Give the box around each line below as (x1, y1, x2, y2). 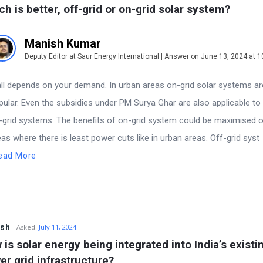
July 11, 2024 (38, 222, 76, 231)
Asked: (16, 222, 37, 231)
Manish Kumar (25, 36, 101, 50)
